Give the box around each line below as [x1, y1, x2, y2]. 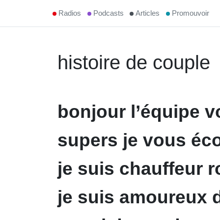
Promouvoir [172, 9, 210, 17]
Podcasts [93, 9, 124, 17]
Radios [58, 9, 81, 17]
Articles [136, 9, 160, 17]
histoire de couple [57, 52, 210, 73]
